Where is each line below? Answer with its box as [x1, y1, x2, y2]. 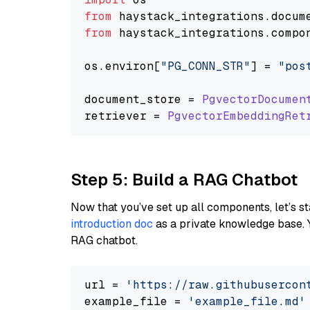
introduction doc [71, 217, 153, 231]
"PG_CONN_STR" [161, 59, 250, 73]
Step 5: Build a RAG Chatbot [71, 169, 298, 190]
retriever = [84, 109, 167, 123]
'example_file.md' [188, 294, 306, 309]
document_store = [84, 92, 202, 107]
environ [105, 59, 154, 73]
